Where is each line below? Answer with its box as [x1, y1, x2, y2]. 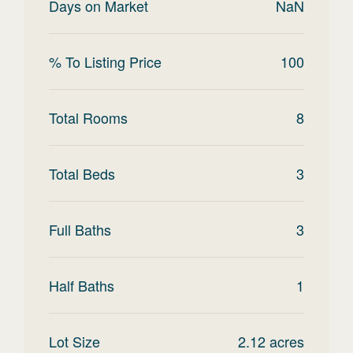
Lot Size [49, 331, 100, 351]
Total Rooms [49, 107, 128, 128]
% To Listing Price [49, 51, 162, 72]
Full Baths [49, 219, 111, 240]
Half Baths [49, 275, 114, 295]
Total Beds [49, 163, 115, 184]
